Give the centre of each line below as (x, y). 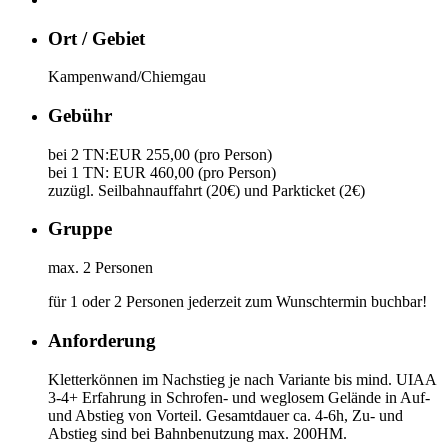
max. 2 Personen (100, 268)
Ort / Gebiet (96, 38)
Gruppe (80, 229)
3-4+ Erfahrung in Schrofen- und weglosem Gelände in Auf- (239, 397)
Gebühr (80, 115)
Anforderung (102, 340)
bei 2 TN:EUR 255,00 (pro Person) (160, 154)
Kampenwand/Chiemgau (127, 77)
